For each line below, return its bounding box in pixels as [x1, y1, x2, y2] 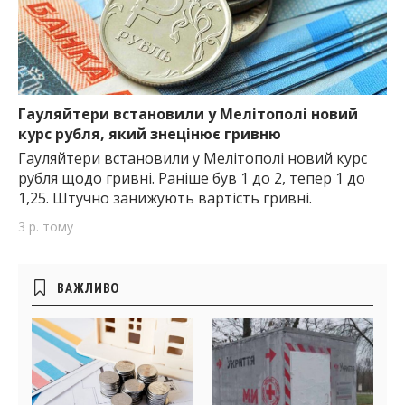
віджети [17, 293, 85, 322]
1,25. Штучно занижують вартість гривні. [18, 187, 312, 208]
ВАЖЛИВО [57, 278, 120, 297]
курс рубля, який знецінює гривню [18, 123, 281, 144]
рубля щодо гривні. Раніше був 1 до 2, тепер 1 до [18, 167, 365, 188]
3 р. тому [18, 217, 73, 235]
